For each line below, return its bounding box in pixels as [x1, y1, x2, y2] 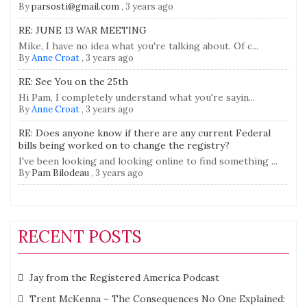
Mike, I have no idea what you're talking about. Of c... [19, 40, 258, 53]
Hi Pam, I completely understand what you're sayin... [19, 91, 255, 104]
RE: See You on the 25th [19, 75, 128, 88]
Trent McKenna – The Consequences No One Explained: [29, 293, 285, 306]
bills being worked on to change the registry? [19, 139, 230, 152]
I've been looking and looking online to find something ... [19, 155, 278, 168]
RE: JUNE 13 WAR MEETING [19, 24, 147, 37]
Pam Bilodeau [32, 167, 89, 180]
